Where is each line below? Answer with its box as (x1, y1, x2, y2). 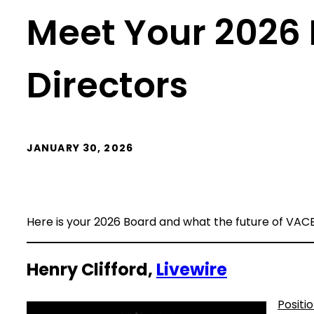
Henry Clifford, (27, 258, 156, 281)
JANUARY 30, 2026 (27, 141, 133, 156)
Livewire (156, 258, 227, 281)
